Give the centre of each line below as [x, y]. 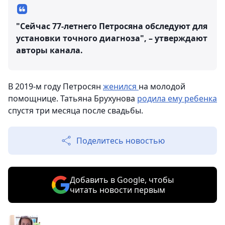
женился [121, 86]
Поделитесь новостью [121, 141]
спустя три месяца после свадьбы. [76, 110]
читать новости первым [117, 190]
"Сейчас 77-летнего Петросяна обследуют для [112, 26]
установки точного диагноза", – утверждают [112, 38]
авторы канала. [49, 50]
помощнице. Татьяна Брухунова [73, 98]
